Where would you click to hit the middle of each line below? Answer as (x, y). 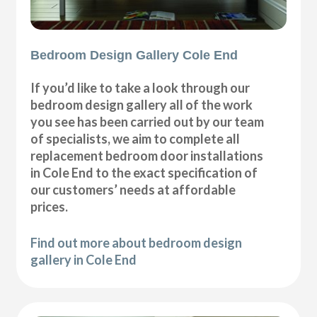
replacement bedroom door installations (147, 156)
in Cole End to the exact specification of (144, 173)
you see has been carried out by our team (148, 122)
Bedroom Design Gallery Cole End (134, 56)
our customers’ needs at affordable (133, 190)
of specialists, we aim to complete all (136, 139)
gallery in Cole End (84, 260)
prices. (50, 207)
